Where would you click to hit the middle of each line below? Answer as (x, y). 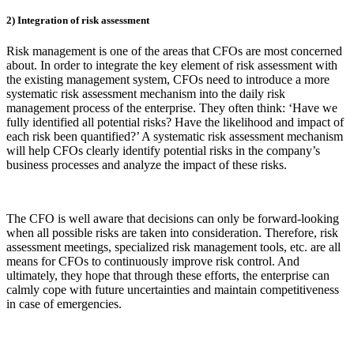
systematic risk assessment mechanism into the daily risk (146, 93)
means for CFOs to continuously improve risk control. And (153, 261)
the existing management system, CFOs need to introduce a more (168, 79)
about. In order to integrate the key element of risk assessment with (172, 65)
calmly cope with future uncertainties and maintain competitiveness (173, 289)
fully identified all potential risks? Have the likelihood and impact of (175, 122)
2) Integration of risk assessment (78, 20)
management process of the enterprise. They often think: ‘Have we (172, 107)
